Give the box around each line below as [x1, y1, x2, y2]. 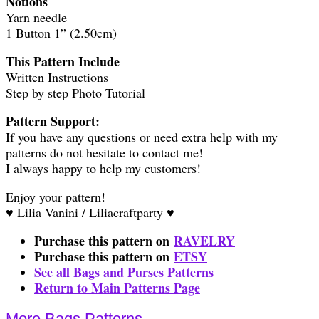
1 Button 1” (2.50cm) [6, 23, 117, 41]
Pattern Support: [6, 111, 100, 130]
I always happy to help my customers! [6, 159, 201, 177]
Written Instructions [6, 68, 108, 85]
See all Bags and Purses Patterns [34, 262, 214, 281]
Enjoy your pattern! [6, 187, 105, 205]
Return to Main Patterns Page [34, 278, 200, 297]
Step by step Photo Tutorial [6, 83, 145, 101]
